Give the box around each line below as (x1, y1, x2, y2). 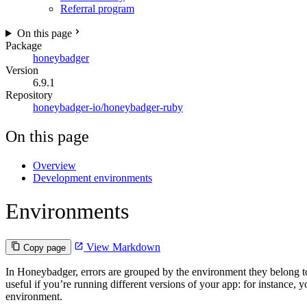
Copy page (23, 242, 66, 253)
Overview (33, 159, 76, 171)
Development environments (33, 171, 152, 184)
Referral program (60, 3, 134, 14)
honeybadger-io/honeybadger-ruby (33, 101, 183, 113)
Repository (5, 89, 53, 101)
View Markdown (84, 241, 160, 253)
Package (5, 40, 42, 51)
